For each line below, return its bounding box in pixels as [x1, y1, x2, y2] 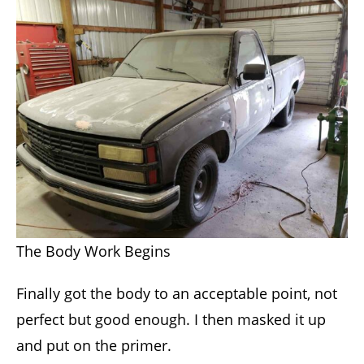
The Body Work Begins [16, 241, 171, 262]
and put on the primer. [16, 336, 171, 356]
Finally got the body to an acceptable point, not [16, 284, 337, 304]
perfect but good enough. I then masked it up [16, 310, 326, 330]
